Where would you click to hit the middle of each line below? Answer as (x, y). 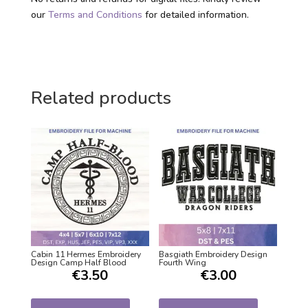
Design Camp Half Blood (78, 263)
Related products (101, 98)
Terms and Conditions (95, 15)
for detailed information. (195, 15)
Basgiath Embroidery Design (213, 255)
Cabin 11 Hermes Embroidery (86, 255)
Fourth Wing (183, 263)
